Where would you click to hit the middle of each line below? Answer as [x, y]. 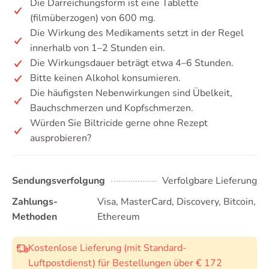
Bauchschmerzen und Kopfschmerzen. [112, 108]
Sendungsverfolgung [59, 181]
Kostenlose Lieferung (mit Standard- [107, 248]
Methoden [35, 217]
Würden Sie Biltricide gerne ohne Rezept [119, 123]
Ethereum [118, 217]
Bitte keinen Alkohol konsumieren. [105, 78]
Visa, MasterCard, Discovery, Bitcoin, [176, 202]
